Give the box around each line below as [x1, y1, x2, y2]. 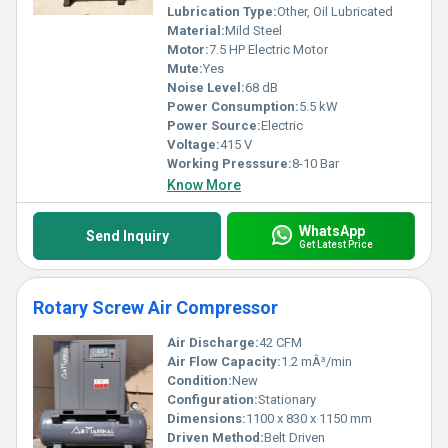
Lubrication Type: [167, 4, 277, 19]
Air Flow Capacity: [167, 354, 281, 369]
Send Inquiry [85, 228, 169, 244]
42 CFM [259, 335, 302, 350]
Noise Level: [167, 80, 245, 95]
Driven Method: [167, 430, 264, 445]
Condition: [167, 373, 232, 388]
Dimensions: [167, 411, 246, 426]
